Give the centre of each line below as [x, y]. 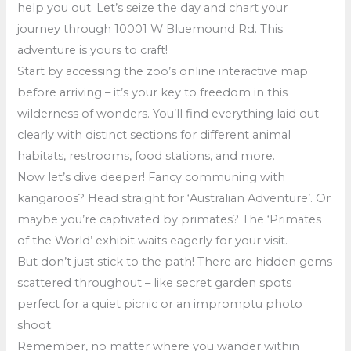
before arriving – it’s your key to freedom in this [153, 92]
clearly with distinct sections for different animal [154, 134]
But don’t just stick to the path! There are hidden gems [175, 261]
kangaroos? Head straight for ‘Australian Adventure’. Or [174, 198]
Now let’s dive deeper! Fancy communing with [152, 177]
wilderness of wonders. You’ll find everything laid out [168, 113]
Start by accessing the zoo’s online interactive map [163, 71]
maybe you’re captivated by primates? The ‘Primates [170, 219]
